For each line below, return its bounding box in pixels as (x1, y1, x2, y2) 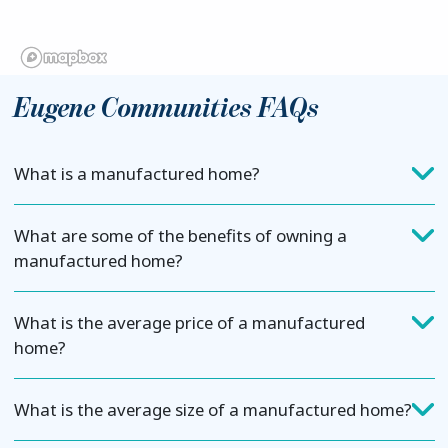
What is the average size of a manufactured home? (13, 398, 412, 422)
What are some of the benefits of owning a (13, 224, 347, 248)
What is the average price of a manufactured (13, 311, 365, 335)
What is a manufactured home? (13, 162, 260, 186)
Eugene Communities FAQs (13, 95, 320, 124)
